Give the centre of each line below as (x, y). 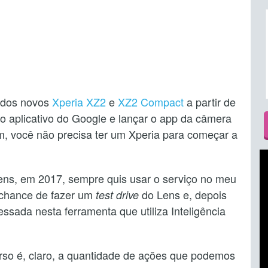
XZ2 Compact (151, 101)
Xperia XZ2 (79, 101)
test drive (117, 194)
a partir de (210, 101)
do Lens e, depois (183, 194)
